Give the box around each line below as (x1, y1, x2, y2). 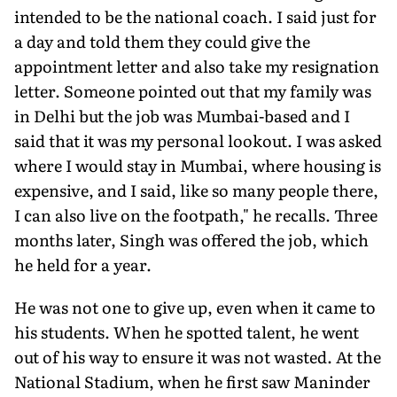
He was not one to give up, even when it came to (14, 294, 376, 319)
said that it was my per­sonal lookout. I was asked (14, 128, 382, 152)
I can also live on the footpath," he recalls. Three (14, 202, 378, 227)
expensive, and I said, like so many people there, (14, 177, 378, 202)
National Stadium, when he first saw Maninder (14, 369, 370, 393)
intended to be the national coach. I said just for (14, 4, 377, 28)
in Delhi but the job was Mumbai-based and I (14, 103, 350, 128)
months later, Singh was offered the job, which (14, 227, 369, 252)
